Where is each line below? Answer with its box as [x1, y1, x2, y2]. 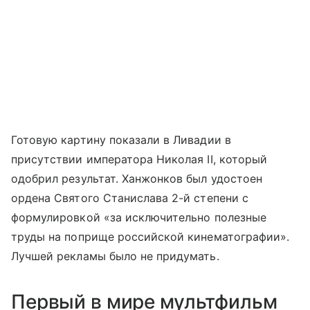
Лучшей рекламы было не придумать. [11, 249, 219, 264]
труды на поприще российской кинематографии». [11, 230, 290, 244]
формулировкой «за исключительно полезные [11, 210, 266, 225]
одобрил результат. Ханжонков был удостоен [11, 172, 262, 186]
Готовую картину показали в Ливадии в [11, 133, 231, 147]
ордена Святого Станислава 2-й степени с [11, 191, 248, 206]
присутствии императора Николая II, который [11, 152, 268, 167]
